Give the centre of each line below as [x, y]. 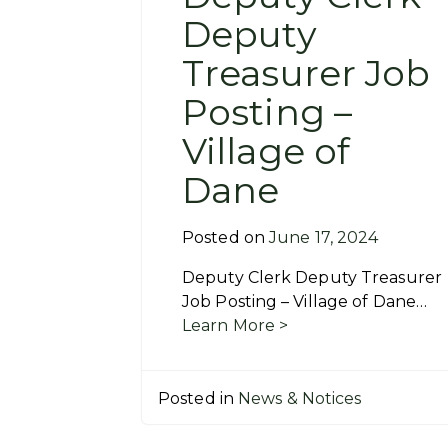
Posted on [225, 237]
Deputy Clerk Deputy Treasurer [312, 277]
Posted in [198, 398]
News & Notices [300, 398]
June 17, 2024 [324, 237]
